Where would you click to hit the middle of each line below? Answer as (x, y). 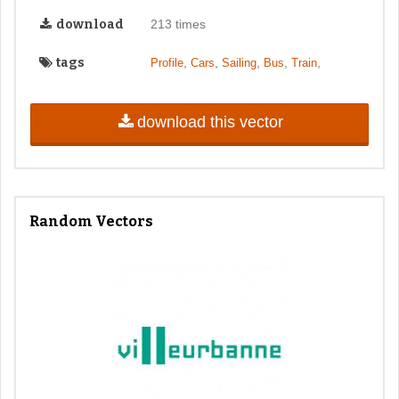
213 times (178, 24)
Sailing (239, 62)
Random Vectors (91, 221)
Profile (167, 62)
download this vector (210, 122)
